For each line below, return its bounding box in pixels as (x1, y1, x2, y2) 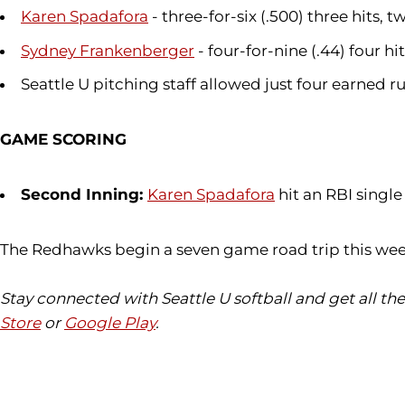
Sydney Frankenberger (21, 41, 194, 60)
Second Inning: (21, 185, 147, 204)
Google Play (64, 314, 155, 333)
